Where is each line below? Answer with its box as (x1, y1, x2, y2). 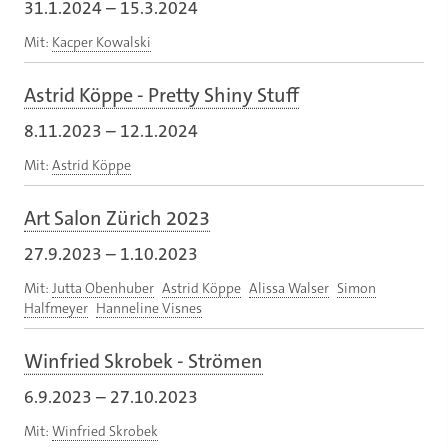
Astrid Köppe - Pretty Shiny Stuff (24, 81, 299, 108)
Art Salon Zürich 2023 (24, 204, 210, 231)
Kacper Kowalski (52, 32, 151, 51)
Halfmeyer (24, 298, 88, 317)
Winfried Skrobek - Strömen (24, 347, 263, 374)
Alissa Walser (249, 278, 329, 297)
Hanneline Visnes (96, 298, 202, 317)
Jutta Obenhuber (52, 278, 154, 297)
